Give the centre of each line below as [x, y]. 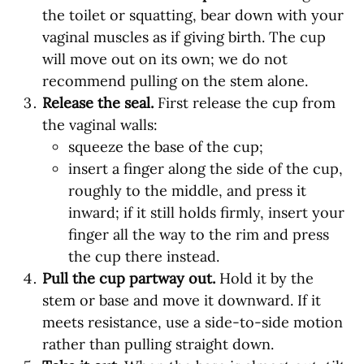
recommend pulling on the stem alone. [175, 81]
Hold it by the [264, 279]
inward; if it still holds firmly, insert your [206, 213]
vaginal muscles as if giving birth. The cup [184, 37]
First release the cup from [245, 103]
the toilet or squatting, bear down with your [193, 15]
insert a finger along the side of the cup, [206, 169]
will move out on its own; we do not [165, 59]
